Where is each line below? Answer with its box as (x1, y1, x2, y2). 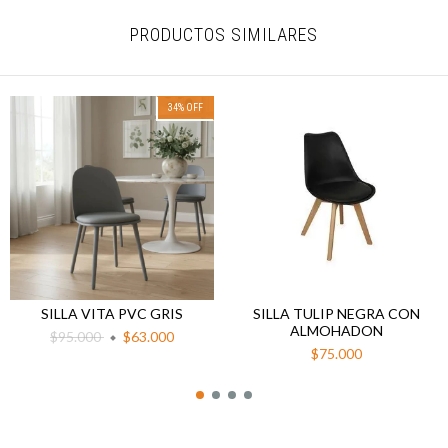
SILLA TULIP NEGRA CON (252, 305, 420, 323)
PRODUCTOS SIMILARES (130, 24, 318, 46)
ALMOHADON (289, 322, 383, 340)
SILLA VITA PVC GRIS (41, 305, 183, 323)
